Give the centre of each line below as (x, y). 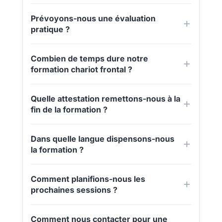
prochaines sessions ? (74, 190)
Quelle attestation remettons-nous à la (105, 99)
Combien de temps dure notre (89, 59)
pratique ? (50, 29)
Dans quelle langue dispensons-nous (102, 139)
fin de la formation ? (69, 110)
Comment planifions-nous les (88, 179)
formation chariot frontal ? (81, 70)
